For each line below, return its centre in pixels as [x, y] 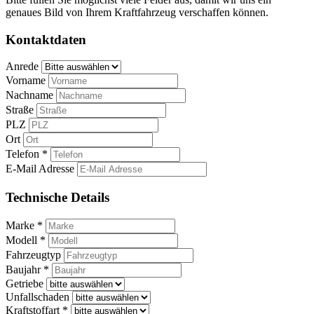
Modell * [26, 240]
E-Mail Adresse [40, 169]
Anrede [22, 67]
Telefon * [27, 154]
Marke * [24, 225]
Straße [20, 110]
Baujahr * [27, 269]
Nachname [29, 95]
